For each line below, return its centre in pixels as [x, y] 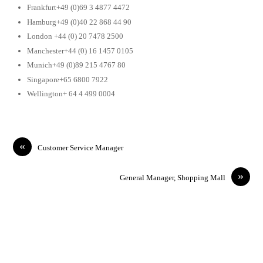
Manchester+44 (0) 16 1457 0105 [80, 50]
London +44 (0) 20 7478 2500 [75, 36]
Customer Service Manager [81, 148]
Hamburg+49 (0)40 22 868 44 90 [80, 22]
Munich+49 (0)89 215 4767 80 [77, 65]
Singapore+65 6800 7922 [68, 79]
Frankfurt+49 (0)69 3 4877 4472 [79, 8]
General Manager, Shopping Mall [172, 178]
